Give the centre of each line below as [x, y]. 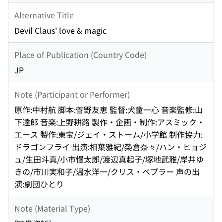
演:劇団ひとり [39, 184]
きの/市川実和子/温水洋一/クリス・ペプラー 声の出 [107, 172]
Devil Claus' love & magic [60, 30]
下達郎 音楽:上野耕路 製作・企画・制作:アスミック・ [110, 122]
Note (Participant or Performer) [72, 94]
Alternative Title [44, 15]
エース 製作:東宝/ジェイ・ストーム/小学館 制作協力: [109, 135]
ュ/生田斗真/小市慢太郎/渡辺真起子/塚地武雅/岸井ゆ [109, 159]
